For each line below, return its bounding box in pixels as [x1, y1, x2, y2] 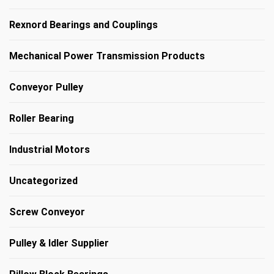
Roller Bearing [9, 112, 74, 124]
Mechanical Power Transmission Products [9, 50, 205, 62]
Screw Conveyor [9, 206, 85, 218]
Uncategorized [9, 174, 78, 187]
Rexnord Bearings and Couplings [9, 18, 158, 31]
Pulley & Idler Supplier [9, 237, 109, 249]
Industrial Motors [9, 143, 90, 155]
